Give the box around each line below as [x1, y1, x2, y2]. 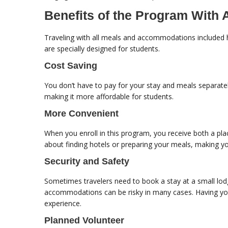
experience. [44, 198, 81, 209]
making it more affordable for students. [44, 92, 174, 102]
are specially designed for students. [44, 44, 160, 54]
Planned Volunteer [44, 215, 124, 226]
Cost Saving [44, 61, 97, 71]
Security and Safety [44, 156, 129, 167]
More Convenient [44, 108, 119, 119]
